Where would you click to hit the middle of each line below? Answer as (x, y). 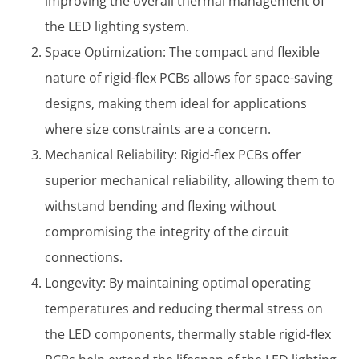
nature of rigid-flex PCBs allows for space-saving (189, 77)
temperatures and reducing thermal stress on (184, 308)
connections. (84, 257)
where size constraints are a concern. (158, 129)
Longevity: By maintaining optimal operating (178, 282)
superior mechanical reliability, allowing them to (190, 180)
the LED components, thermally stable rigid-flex (188, 334)
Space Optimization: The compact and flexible (182, 52)
